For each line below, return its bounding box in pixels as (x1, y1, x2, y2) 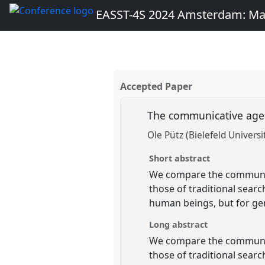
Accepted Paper (120, 80, 193, 93)
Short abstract (149, 152, 211, 164)
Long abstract (149, 218, 208, 230)
